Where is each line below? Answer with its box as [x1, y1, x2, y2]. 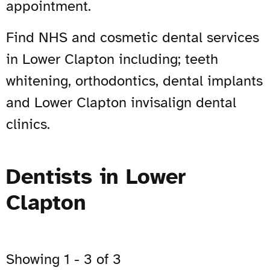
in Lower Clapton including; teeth [6, 49, 218, 68]
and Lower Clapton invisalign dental [6, 93, 236, 111]
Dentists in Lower [6, 163, 186, 190]
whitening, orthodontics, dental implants [6, 71, 263, 90]
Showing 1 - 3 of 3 [6, 250, 121, 268]
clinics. [6, 115, 50, 133]
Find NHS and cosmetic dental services [6, 28, 259, 46]
